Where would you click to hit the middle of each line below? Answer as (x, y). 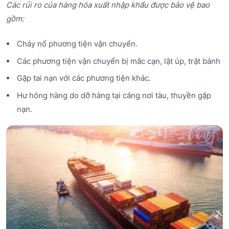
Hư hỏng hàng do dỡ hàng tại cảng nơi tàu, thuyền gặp (114, 95)
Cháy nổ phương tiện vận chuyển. (77, 44)
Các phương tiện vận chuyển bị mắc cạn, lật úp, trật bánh (118, 61)
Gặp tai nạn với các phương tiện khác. (84, 78)
